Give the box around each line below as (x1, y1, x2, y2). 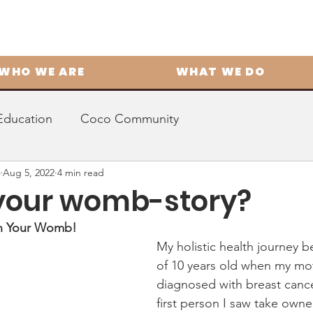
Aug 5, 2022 (3, 166, 54, 179)
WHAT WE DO (175, 64, 265, 80)
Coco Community (80, 110, 179, 126)
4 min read (57, 166, 104, 179)
